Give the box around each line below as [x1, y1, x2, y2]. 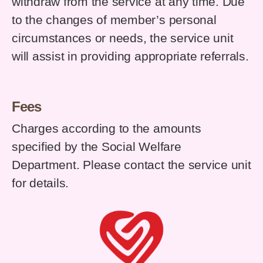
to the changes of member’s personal [12, 13, 217, 28]
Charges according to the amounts [12, 122, 201, 136]
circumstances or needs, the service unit [12, 31, 234, 46]
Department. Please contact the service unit [12, 158, 251, 173]
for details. [12, 176, 69, 191]
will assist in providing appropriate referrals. [12, 49, 249, 64]
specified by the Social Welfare [12, 140, 181, 154]
